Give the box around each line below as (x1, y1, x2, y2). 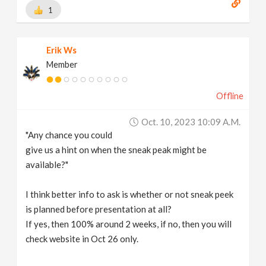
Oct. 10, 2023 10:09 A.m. (141, 116, 240, 127)
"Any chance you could (26, 129, 113, 140)
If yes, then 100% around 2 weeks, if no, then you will (26, 218, 232, 229)
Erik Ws (46, 45, 77, 55)
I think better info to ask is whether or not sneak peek (26, 189, 234, 199)
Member (46, 59, 78, 69)
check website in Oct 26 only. (26, 233, 139, 244)
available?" (26, 159, 69, 170)
